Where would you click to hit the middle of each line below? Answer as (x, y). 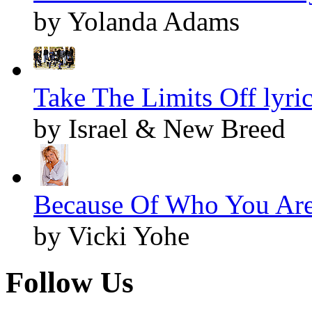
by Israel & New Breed (159, 129)
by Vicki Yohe (111, 236)
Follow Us (70, 283)
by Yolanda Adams (136, 22)
